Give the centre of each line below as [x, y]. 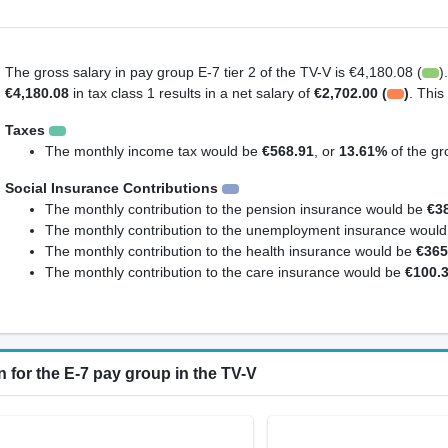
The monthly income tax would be [153, 151]
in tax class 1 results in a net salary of [191, 93]
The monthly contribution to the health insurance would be [230, 251]
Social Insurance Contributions [111, 188]
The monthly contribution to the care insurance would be [224, 272]
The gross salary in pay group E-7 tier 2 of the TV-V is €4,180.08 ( [213, 72]
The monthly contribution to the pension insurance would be [235, 209]
